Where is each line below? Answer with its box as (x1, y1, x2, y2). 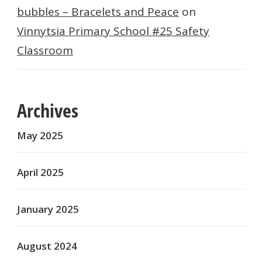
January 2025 (17, 202, 79, 216)
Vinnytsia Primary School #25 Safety (17, 23, 209, 39)
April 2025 (17, 166, 64, 180)
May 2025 (17, 129, 63, 143)
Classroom (17, 43, 73, 58)
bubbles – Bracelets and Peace (17, 4, 179, 20)
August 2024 (17, 239, 77, 253)
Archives (17, 98, 78, 123)
